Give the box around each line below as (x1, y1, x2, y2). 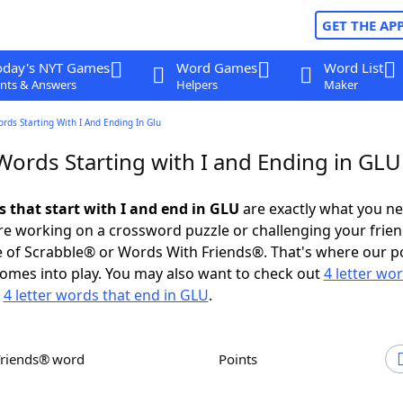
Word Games (175, 58, 257, 76)
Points (227, 350, 257, 368)
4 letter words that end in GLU (3, 285, 209, 305)
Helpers (175, 76, 218, 93)
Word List (323, 58, 383, 76)
